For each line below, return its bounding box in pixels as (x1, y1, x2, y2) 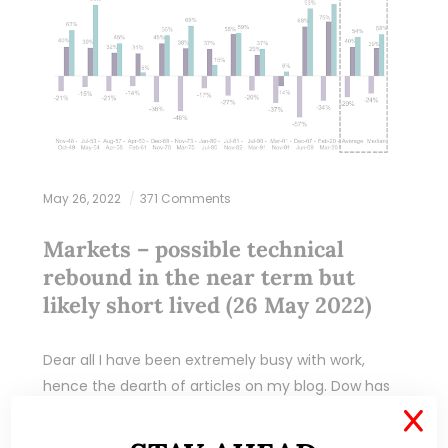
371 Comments (139, 189, 231, 207)
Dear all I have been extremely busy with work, (42, 349, 365, 370)
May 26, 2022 (42, 189, 124, 207)
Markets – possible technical (42, 234, 344, 263)
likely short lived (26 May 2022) (42, 290, 372, 319)
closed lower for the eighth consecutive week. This (42, 401, 397, 422)
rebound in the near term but (42, 262, 355, 291)
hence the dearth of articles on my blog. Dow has (42, 375, 390, 396)
